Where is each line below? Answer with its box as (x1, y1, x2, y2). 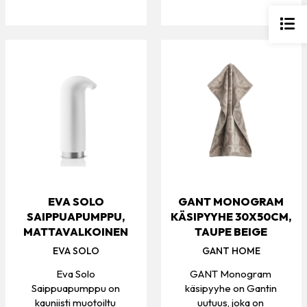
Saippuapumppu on (31, 282, 120, 295)
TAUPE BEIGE (195, 225, 268, 239)
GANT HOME (201, 245, 260, 258)
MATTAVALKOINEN (23, 225, 129, 239)
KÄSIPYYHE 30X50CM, (171, 210, 292, 224)
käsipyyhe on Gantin (184, 282, 277, 295)
